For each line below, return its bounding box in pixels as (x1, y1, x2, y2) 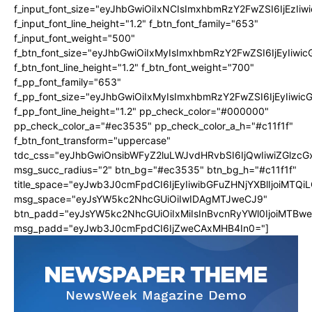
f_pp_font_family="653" (14, 76, 121, 88)
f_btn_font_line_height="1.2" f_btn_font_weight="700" (14, 61, 254, 74)
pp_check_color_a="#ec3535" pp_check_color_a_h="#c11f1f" (14, 120, 293, 132)
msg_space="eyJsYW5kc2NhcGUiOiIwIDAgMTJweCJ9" (14, 193, 267, 205)
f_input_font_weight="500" (14, 32, 135, 45)
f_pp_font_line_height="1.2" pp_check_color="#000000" (14, 105, 269, 118)
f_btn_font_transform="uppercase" (14, 134, 171, 147)
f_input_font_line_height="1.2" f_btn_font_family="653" (14, 17, 258, 30)
